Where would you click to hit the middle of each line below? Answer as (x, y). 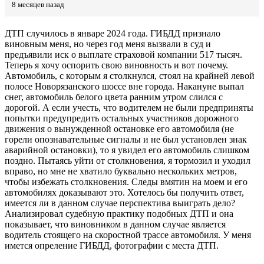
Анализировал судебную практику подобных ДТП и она (119, 214)
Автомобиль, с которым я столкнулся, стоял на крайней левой (130, 76)
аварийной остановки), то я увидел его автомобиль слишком (127, 150)
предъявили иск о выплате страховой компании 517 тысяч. (123, 55)
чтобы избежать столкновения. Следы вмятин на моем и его (126, 182)
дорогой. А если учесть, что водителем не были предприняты (129, 108)
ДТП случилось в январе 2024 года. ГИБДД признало (113, 34)
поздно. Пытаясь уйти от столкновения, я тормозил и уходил (128, 161)
